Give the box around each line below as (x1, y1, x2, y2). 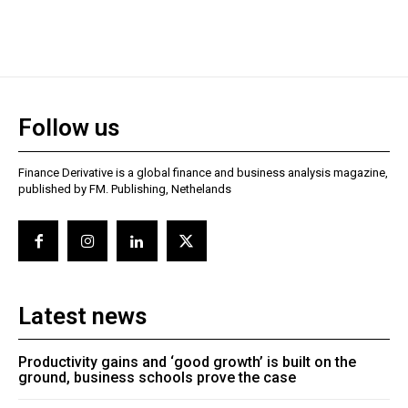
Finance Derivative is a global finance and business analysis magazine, (18, 166, 388, 180)
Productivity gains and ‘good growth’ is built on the (18, 352, 356, 371)
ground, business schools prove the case (18, 368, 296, 386)
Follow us (18, 114, 119, 142)
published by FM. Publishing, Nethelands (18, 182, 231, 197)
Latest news (18, 301, 147, 330)
